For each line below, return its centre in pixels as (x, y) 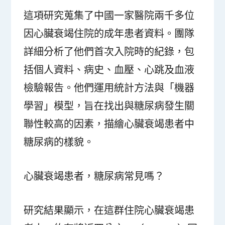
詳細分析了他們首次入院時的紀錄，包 (109, 52)
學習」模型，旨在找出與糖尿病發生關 (109, 106)
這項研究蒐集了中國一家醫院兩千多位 (109, 16)
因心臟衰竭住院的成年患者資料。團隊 (109, 34)
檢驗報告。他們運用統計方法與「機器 (109, 88)
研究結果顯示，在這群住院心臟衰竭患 (109, 210)
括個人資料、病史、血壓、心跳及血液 (109, 70)
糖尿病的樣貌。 (59, 142)
